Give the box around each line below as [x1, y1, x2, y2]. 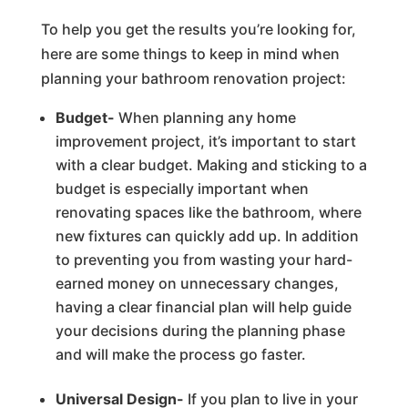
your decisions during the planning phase [55, 321, 345, 340]
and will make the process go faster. [55, 344, 306, 363]
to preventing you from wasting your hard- [55, 250, 352, 269]
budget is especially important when [55, 178, 309, 198]
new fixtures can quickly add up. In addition [55, 226, 359, 245]
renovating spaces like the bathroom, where [55, 202, 362, 221]
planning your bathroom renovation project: [40, 68, 346, 87]
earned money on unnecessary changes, [55, 273, 339, 292]
